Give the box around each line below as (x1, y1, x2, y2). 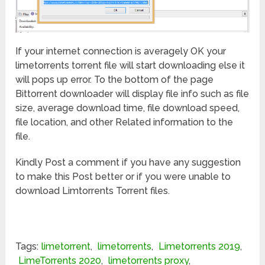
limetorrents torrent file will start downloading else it (15, 60, 245, 72)
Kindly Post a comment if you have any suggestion (15, 157, 241, 169)
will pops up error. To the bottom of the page (15, 74, 214, 86)
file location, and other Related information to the (15, 117, 234, 128)
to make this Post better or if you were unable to (15, 171, 231, 183)
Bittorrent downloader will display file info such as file (15, 88, 250, 100)
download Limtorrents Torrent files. (15, 185, 170, 197)
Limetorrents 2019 (159, 241, 241, 253)
